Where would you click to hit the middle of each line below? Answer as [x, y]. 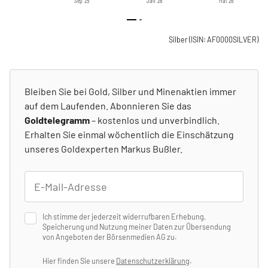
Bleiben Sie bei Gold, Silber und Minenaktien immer [130, 91]
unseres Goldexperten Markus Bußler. [103, 148]
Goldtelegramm [57, 120]
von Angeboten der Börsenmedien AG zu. [109, 237]
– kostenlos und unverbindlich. [155, 120]
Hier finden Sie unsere [79, 261]
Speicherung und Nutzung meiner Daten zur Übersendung [137, 226]
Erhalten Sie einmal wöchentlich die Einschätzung [129, 134]
